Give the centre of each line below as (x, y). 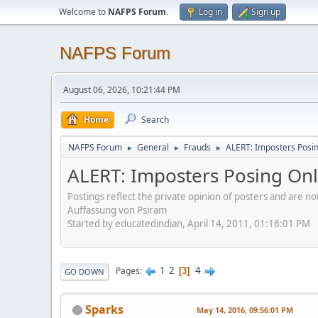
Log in (210, 12)
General (153, 147)
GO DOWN (84, 271)
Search (155, 120)
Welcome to (83, 12)
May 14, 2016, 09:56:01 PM (245, 309)
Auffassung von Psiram (117, 210)
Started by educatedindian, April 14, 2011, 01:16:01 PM (189, 223)
